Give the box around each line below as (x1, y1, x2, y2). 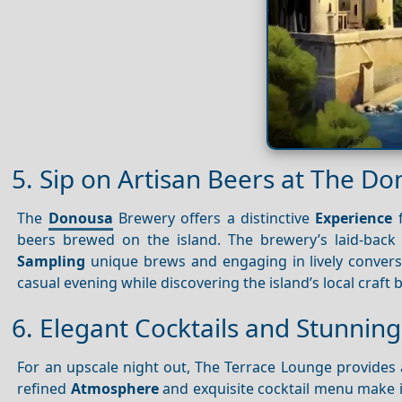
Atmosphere (70, 378, 159, 398)
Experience (315, 207, 393, 228)
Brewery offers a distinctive (112, 207, 316, 228)
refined (17, 378, 71, 398)
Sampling (17, 250, 86, 271)
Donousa (48, 207, 113, 228)
